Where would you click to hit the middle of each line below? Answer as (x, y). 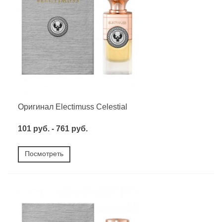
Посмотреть (44, 154)
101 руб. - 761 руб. (53, 129)
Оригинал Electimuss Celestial (73, 107)
